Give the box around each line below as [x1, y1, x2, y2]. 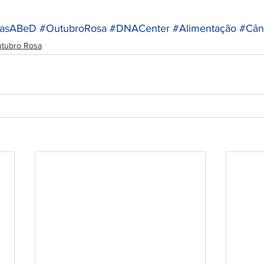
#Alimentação [173, 22, 236, 34]
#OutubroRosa [39, 22, 107, 34]
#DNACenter [110, 22, 170, 34]
